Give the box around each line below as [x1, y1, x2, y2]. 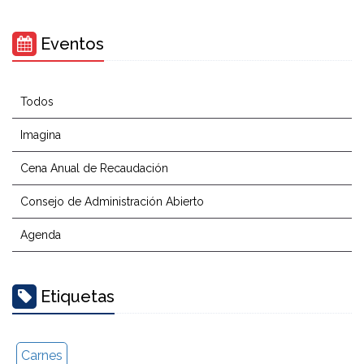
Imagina [20, 128, 61, 142]
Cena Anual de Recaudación [20, 162, 168, 175]
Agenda [20, 228, 61, 242]
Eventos [37, 34, 104, 54]
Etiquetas [37, 287, 115, 307]
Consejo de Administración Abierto [20, 195, 204, 209]
